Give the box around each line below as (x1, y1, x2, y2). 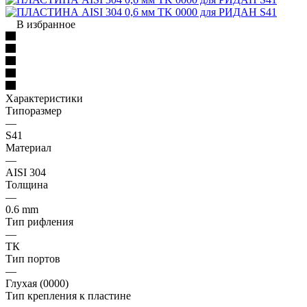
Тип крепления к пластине (5, 289, 131, 302)
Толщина (5, 178, 48, 191)
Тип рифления (5, 215, 73, 228)
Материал (5, 141, 51, 153)
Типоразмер (5, 104, 62, 116)
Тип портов (5, 252, 60, 265)
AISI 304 (5, 166, 46, 178)
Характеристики (5, 92, 83, 104)
